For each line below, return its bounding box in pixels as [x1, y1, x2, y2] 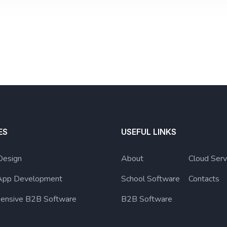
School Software [121, 173, 180, 184]
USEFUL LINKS [121, 126, 176, 137]
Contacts [188, 173, 219, 184]
